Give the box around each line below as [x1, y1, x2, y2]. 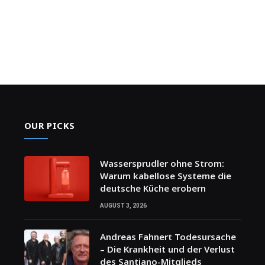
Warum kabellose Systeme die [99, 169, 231, 182]
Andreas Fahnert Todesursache [99, 230, 236, 243]
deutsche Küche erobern [99, 182, 206, 194]
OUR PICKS [24, 119, 76, 131]
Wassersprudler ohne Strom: [99, 157, 224, 169]
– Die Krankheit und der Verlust [99, 243, 235, 255]
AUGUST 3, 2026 [99, 202, 147, 209]
